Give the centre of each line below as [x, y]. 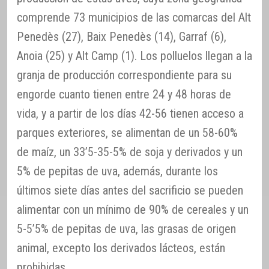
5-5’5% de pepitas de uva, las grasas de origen [126, 229]
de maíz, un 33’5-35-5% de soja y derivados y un [130, 152]
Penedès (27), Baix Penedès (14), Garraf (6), [122, 37]
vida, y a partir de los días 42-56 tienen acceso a [130, 114]
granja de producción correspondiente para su [124, 75]
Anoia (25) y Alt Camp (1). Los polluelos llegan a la [134, 56]
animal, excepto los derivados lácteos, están [121, 248]
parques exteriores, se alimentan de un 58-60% [127, 133]
